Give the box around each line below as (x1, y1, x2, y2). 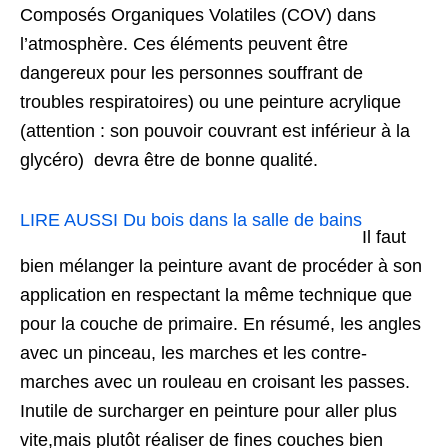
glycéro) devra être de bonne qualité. (20, 150, 318, 171)
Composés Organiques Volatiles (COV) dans (20, 5, 376, 26)
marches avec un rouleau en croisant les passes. (20, 372, 410, 393)
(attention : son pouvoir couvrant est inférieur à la (20, 121, 410, 142)
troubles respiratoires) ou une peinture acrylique (20, 92, 401, 113)
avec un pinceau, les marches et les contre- (20, 343, 367, 364)
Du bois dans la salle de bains (123, 210, 362, 231)
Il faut (362, 227, 406, 248)
